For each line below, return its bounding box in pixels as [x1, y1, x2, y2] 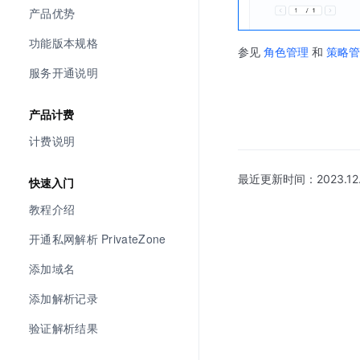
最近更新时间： [238, 172, 317, 186]
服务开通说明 [29, 64, 98, 80]
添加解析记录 [29, 290, 98, 306]
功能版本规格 [29, 35, 98, 51]
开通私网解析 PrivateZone [29, 231, 166, 247]
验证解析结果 [29, 320, 98, 336]
